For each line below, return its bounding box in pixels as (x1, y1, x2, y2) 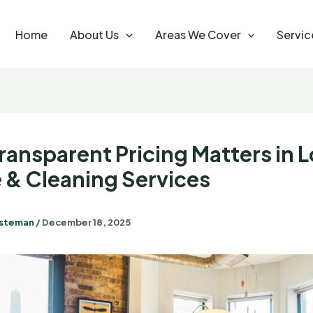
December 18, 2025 (42, 216, 131, 228)
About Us (70, 27, 119, 42)
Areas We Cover (154, 27, 241, 42)
